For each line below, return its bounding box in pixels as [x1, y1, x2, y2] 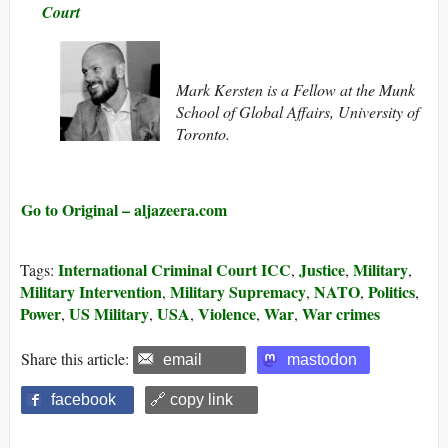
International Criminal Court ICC [58, 258, 291, 282]
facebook [51, 391, 116, 409]
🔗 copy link [150, 391, 233, 409]
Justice [299, 258, 345, 282]
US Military [69, 302, 149, 326]
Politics [368, 280, 415, 304]
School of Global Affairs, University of [176, 101, 419, 123]
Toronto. [176, 123, 230, 145]
